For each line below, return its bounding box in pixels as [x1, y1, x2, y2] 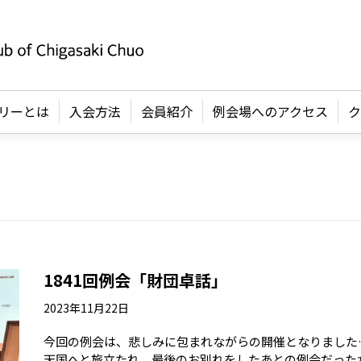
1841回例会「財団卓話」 [44, 268, 227, 292]
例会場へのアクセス [213, 102, 328, 121]
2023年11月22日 [44, 300, 129, 316]
